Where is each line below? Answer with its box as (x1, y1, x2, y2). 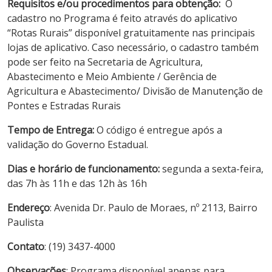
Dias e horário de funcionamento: (7, 161, 160, 175)
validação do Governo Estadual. (7, 137, 148, 151)
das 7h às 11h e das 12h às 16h (7, 176, 147, 190)
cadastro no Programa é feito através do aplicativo (7, 11, 237, 25)
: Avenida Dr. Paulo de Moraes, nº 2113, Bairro (50, 200, 257, 214)
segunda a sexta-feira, (160, 161, 263, 175)
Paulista (7, 215, 44, 229)
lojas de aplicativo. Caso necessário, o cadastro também (7, 40, 259, 54)
